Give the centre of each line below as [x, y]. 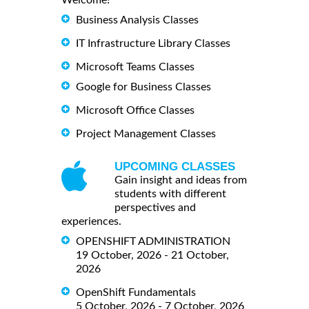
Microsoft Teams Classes [135, 67]
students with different [170, 194]
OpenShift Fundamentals [136, 292]
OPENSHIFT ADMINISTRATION [153, 242]
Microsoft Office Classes [135, 111]
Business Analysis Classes [137, 20]
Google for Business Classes [143, 87]
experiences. [91, 222]
